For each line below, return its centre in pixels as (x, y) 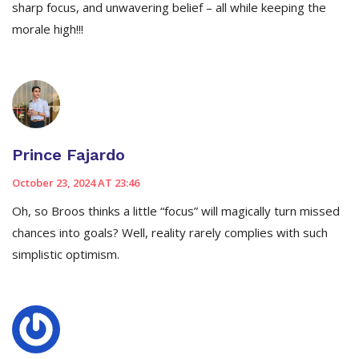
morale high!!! (48, 29)
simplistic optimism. (66, 254)
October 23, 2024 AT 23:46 (76, 183)
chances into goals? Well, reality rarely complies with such (170, 233)
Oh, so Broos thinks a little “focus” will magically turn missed (176, 211)
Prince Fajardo (69, 155)
